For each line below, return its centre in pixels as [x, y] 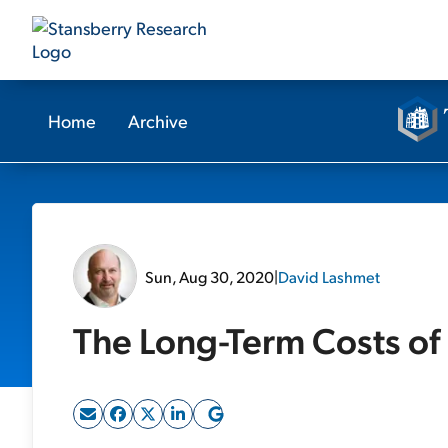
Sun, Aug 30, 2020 [209, 276]
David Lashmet [329, 276]
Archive [158, 120]
